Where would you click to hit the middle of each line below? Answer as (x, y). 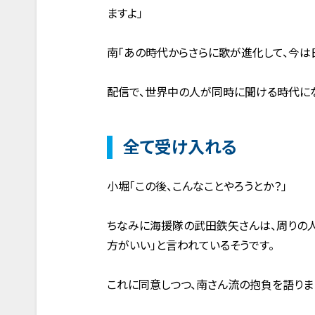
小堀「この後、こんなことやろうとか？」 (197, 186)
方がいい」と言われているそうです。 (191, 245)
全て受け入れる (180, 147)
